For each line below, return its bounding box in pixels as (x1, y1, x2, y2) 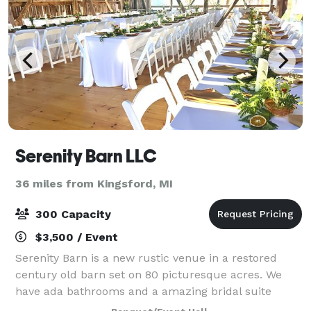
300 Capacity (32, 207, 111, 221)
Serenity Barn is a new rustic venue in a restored (15, 251, 277, 264)
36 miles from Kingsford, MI (15, 176, 173, 190)
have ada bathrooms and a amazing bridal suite (15, 284, 271, 298)
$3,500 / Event (32, 230, 118, 244)
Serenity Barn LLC (15, 145, 157, 167)
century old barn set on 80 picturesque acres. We (15, 267, 282, 281)
